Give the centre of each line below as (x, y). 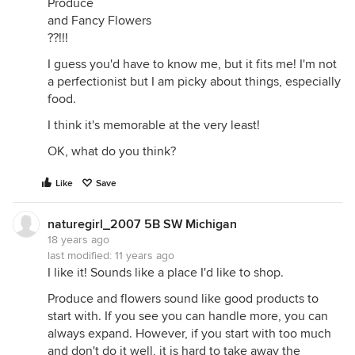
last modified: (81, 256)
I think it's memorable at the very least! (154, 125)
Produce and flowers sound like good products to (183, 299)
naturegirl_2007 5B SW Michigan (142, 224)
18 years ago (78, 240)
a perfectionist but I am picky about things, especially (194, 82)
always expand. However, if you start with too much (189, 334)
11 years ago (145, 256)
